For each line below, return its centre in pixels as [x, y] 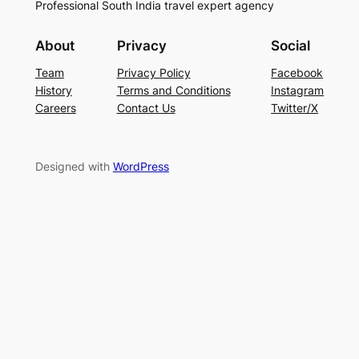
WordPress [141, 166]
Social [291, 45]
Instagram [298, 91]
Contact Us [146, 108]
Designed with [74, 166]
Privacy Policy [153, 73]
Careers [55, 108]
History [53, 91]
